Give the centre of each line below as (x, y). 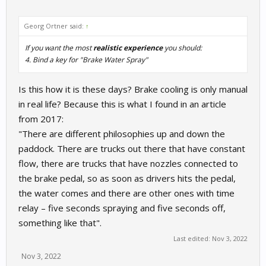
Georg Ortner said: (55, 26)
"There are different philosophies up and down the (122, 134)
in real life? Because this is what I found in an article (122, 104)
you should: (182, 48)
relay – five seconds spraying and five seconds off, (122, 208)
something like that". (60, 223)
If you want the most (59, 48)
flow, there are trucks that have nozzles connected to (128, 164)
